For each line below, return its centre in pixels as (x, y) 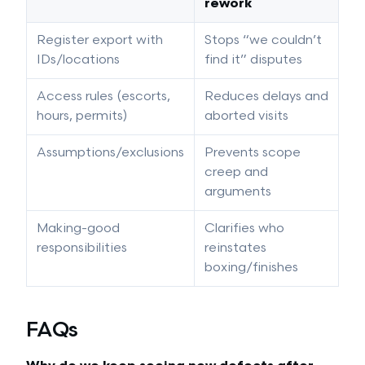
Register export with (100, 40)
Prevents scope (253, 153)
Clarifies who (244, 229)
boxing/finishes (251, 268)
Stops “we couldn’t (263, 40)
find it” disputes (253, 60)
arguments (238, 192)
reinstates (235, 248)
